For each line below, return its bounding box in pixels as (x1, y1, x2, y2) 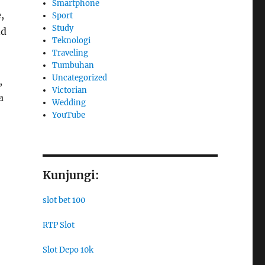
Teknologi (52, 35, 91, 46)
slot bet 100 (42, 195, 85, 205)
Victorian (52, 85, 88, 95)
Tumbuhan (52, 60, 95, 70)
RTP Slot (42, 219, 75, 230)
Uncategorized (52, 72, 108, 83)
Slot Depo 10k (42, 244, 93, 255)
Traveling (52, 47, 89, 58)
